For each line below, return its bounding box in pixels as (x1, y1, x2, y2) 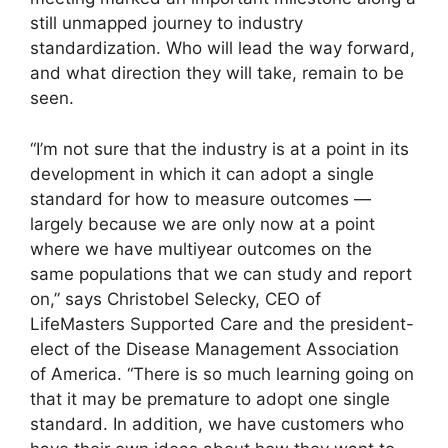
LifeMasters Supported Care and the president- (30, 313, 414, 334)
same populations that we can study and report (30, 263, 412, 284)
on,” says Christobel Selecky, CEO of (30, 288, 321, 309)
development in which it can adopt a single (30, 163, 374, 184)
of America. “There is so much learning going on (30, 363, 414, 384)
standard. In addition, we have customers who (30, 413, 404, 434)
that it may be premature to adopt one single (30, 388, 390, 409)
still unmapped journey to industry (30, 13, 303, 34)
